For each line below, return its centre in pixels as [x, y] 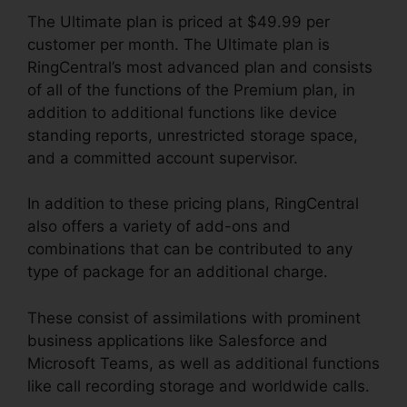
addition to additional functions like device [182, 112]
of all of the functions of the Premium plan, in [191, 89]
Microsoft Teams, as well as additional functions [203, 363]
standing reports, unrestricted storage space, [193, 135]
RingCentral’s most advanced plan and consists [200, 67]
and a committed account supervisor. [163, 158]
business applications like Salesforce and [178, 340]
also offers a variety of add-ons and [159, 227]
